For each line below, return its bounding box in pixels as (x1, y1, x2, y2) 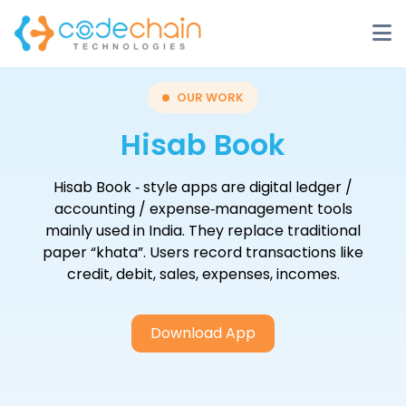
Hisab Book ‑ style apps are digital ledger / (53, 177, 353, 198)
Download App (150, 323, 256, 343)
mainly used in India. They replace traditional (45, 220, 361, 241)
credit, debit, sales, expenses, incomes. (66, 264, 340, 285)
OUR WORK (177, 90, 244, 105)
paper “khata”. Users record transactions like (43, 242, 363, 263)
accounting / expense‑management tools (53, 198, 353, 219)
